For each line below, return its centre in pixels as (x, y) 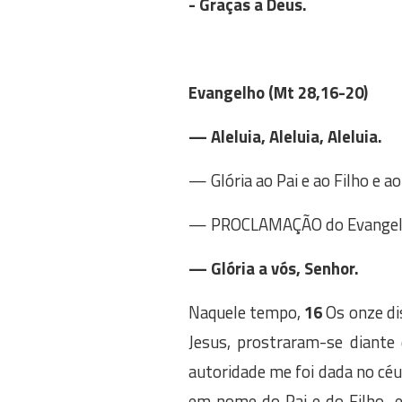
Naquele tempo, (244, 312)
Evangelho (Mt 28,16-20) (278, 92)
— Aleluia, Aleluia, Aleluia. (285, 136)
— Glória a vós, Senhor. (273, 268)
